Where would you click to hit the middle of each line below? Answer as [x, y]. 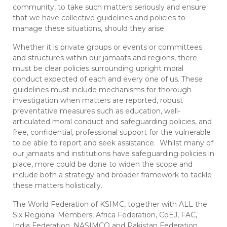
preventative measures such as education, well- [97, 111]
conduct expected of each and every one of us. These [108, 79]
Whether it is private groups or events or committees [107, 47]
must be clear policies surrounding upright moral [98, 69]
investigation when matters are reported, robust [98, 101]
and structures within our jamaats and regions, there [105, 58]
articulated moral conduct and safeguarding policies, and [112, 122]
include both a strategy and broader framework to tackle [112, 175]
